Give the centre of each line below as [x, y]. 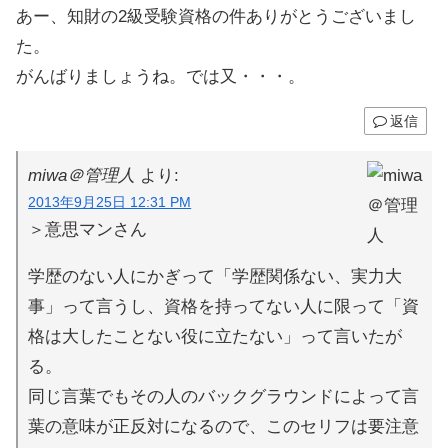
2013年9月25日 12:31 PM [110, 202]
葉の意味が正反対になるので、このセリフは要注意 [224, 426]
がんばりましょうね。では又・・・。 [160, 76]
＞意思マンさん [88, 229]
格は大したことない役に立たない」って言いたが [215, 336]
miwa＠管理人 [82, 175]
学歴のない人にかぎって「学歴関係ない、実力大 [215, 276]
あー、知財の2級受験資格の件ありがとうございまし [216, 16]
